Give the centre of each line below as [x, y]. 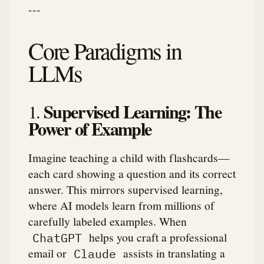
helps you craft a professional [156, 237]
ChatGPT [57, 237]
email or [49, 253]
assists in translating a [172, 253]
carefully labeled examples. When [108, 221]
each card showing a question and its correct [132, 174]
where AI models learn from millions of [121, 205]
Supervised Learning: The [132, 112]
